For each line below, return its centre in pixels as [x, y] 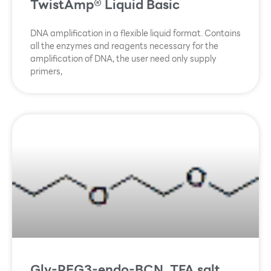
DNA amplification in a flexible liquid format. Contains [135, 34]
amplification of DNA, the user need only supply [123, 59]
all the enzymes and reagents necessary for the [124, 46]
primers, [46, 72]
